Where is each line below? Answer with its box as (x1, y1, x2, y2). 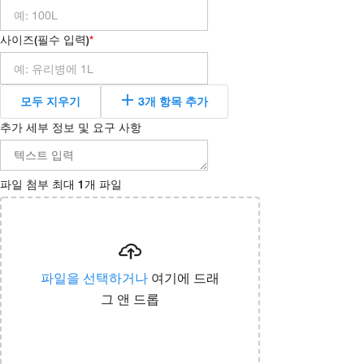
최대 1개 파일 (52, 177, 122, 191)
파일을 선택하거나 (41, 270, 148, 285)
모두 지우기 (20, 94, 80, 108)
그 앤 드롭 (101, 291, 159, 306)
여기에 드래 (148, 270, 219, 285)
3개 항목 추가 (138, 94, 208, 108)
